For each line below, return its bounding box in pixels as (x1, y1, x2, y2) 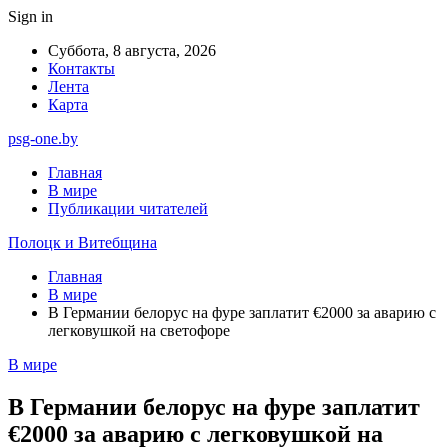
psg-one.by (8, 130, 78, 147)
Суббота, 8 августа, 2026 (48, 42, 216, 59)
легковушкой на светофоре (48, 322, 230, 339)
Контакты (48, 60, 115, 77)
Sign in (8, 8, 53, 25)
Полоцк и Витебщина (8, 234, 157, 251)
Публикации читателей (48, 200, 208, 217)
